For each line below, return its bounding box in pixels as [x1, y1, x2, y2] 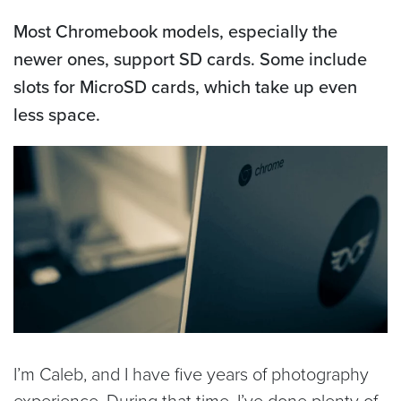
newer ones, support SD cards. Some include [13, 45, 367, 72]
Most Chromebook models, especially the [13, 17, 337, 44]
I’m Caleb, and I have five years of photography [13, 360, 369, 386]
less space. [13, 100, 100, 127]
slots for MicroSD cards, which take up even [13, 73, 357, 99]
